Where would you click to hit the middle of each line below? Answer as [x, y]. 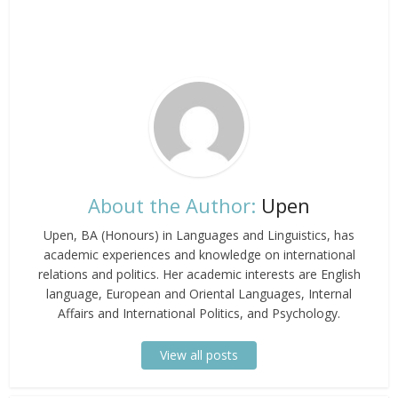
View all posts [199, 355]
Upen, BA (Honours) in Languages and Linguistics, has [199, 235]
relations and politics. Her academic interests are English [199, 275]
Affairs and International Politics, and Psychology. [199, 314]
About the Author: [172, 206]
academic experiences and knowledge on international [199, 255]
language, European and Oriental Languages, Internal [199, 294]
